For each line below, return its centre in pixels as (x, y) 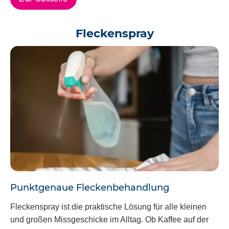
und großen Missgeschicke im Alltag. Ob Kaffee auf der (109, 220)
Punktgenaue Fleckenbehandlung (90, 187)
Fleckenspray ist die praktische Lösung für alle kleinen (108, 207)
